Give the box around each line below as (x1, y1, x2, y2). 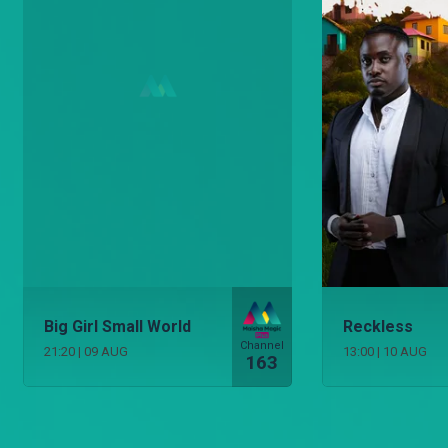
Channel (239, 338, 284, 352)
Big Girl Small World (44, 316, 191, 336)
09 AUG (84, 343, 128, 359)
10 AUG (382, 343, 427, 359)
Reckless (342, 316, 413, 336)
